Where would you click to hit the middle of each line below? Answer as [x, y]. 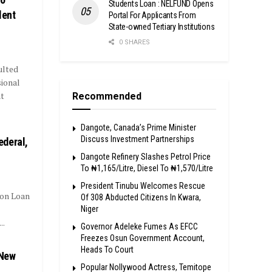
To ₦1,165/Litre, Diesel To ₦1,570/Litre [147, 168]
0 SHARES [133, 42]
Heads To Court [107, 249]
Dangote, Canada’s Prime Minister [138, 127]
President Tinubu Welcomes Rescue [143, 185]
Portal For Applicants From [152, 15]
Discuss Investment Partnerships [137, 139]
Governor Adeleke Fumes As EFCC [139, 226]
